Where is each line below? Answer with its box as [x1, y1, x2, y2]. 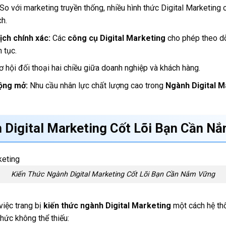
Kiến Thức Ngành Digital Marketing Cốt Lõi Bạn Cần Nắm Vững [11, 169, 215, 179]
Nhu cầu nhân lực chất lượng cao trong [27, 81, 165, 91]
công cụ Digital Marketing [67, 33, 165, 43]
